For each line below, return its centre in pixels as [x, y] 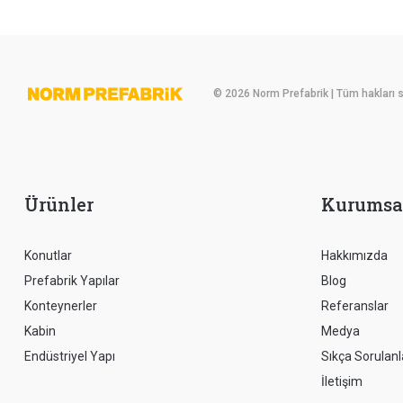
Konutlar [48, 256]
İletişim [342, 382]
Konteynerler [61, 306]
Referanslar [355, 306]
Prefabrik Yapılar [72, 281]
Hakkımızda [354, 256]
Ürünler [59, 205]
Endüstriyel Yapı [70, 357]
